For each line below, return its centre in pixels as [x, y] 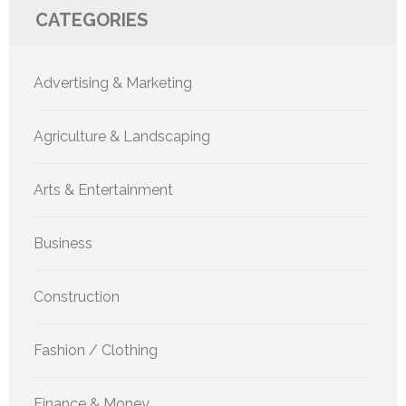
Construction [77, 296]
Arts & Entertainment [103, 189]
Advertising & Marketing [113, 82]
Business [63, 243]
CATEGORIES [92, 19]
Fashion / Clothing [96, 350]
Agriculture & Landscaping [122, 136]
